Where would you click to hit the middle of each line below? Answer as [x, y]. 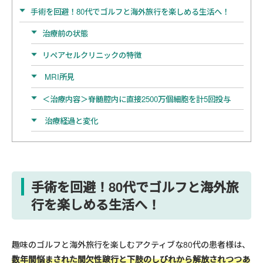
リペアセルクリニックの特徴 [92, 55]
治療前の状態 [65, 33]
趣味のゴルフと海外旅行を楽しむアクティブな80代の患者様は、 [131, 244]
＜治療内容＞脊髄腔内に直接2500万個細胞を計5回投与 [136, 99]
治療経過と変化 [70, 121]
